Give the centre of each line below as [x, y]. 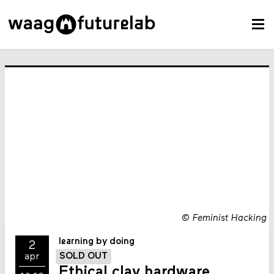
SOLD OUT [83, 256]
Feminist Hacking [229, 218]
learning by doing [97, 242]
